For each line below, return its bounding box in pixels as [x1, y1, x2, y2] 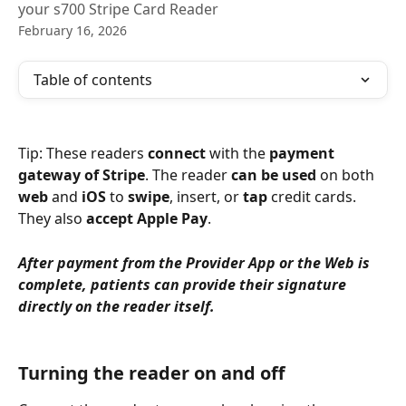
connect [148, 143, 206, 164]
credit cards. [267, 187, 360, 208]
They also [18, 208, 86, 229]
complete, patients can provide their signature [18, 274, 350, 295]
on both [316, 165, 378, 186]
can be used [231, 165, 316, 186]
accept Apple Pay [86, 208, 208, 229]
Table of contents [34, 70, 152, 90]
